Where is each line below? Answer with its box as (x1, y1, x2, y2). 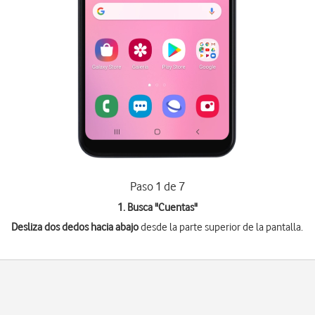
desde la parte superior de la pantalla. (139, 221, 304, 233)
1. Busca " (117, 201, 158, 214)
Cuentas (157, 201, 194, 214)
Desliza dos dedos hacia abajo (11, 221, 139, 233)
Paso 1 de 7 (129, 179, 185, 193)
